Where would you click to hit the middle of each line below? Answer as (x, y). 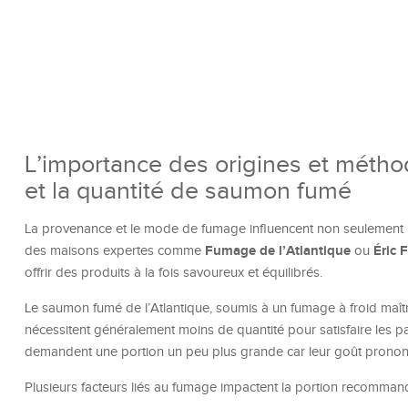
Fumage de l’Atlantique (278, 251)
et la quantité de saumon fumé (188, 192)
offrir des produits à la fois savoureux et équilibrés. (173, 273)
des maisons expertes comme (115, 251)
